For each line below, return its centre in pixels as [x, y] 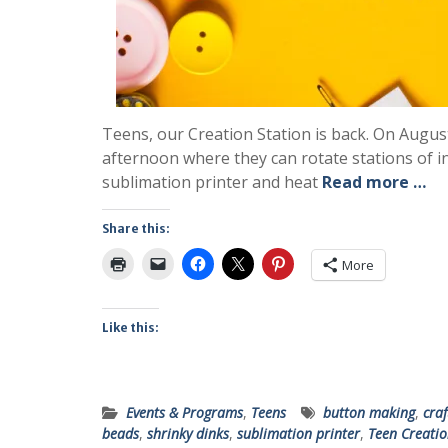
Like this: [130, 327]
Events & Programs [184, 412]
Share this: [136, 228]
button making [369, 412]
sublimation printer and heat [212, 182]
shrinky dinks [188, 433]
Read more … [374, 182]
